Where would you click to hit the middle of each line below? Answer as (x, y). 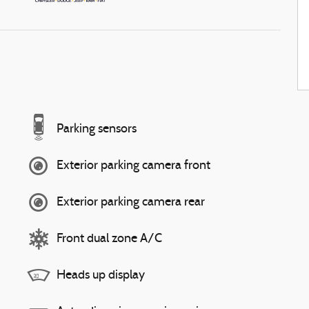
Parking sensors (97, 129)
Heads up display (101, 275)
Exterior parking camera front (133, 166)
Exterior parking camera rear (131, 202)
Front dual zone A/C (109, 239)
